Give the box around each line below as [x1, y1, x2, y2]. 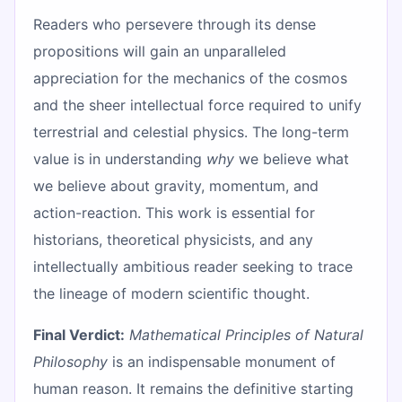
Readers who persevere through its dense [33, 14, 316, 33]
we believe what [234, 149, 349, 168]
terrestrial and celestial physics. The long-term [33, 122, 349, 141]
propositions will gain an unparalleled [33, 41, 286, 60]
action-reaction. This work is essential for [33, 203, 315, 222]
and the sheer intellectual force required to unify [33, 95, 362, 114]
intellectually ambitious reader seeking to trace [33, 257, 353, 275]
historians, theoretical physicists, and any [33, 230, 313, 249]
